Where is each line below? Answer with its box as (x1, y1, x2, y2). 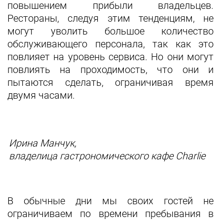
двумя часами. (7, 89, 75, 101)
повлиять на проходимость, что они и (7, 64, 214, 75)
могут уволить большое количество (7, 25, 214, 37)
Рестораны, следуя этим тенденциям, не (7, 12, 214, 24)
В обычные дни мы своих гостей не (7, 195, 214, 207)
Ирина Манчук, (9, 137, 76, 149)
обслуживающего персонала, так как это (7, 38, 214, 50)
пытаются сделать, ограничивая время (7, 76, 214, 88)
